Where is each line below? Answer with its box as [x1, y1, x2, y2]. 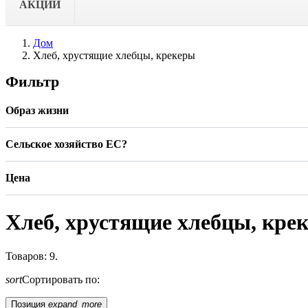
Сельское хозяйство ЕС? [5, 137, 127, 150]
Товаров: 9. [5, 250, 58, 262]
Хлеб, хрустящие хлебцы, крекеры [33, 49, 195, 61]
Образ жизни [5, 104, 69, 116]
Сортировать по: [22, 273, 100, 285]
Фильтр [5, 72, 59, 90]
